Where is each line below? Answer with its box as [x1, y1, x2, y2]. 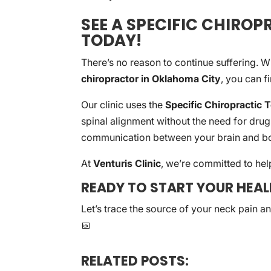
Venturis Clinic [93, 157, 162, 169]
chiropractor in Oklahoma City [81, 73, 221, 85]
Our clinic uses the [81, 99, 166, 111]
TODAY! [81, 30, 142, 51]
